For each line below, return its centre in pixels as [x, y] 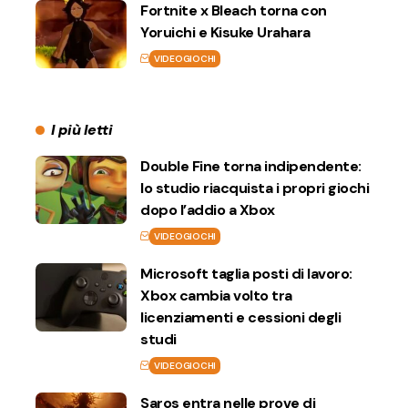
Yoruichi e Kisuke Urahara [225, 32]
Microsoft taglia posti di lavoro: [246, 273]
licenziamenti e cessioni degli [240, 317]
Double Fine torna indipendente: [251, 166]
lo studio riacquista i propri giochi [255, 188]
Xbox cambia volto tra [216, 295]
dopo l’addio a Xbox [208, 209]
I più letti [82, 129]
